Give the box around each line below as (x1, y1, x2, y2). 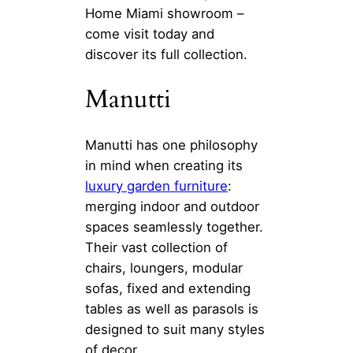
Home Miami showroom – (85, 5, 243, 21)
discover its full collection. (85, 46, 247, 62)
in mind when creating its (85, 157, 243, 173)
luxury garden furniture (85, 177, 228, 194)
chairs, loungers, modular (85, 259, 243, 276)
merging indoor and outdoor (85, 198, 259, 214)
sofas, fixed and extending (85, 280, 251, 296)
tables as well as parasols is (85, 300, 258, 317)
